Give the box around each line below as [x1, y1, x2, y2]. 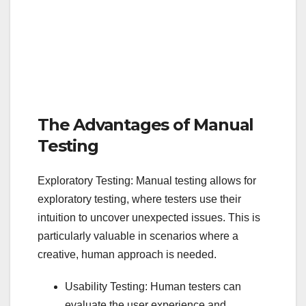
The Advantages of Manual [38, 115, 254, 135]
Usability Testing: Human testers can [65, 281, 241, 293]
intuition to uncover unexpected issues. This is [38, 212, 260, 224]
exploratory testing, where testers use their [38, 193, 241, 206]
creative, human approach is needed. [38, 249, 217, 261]
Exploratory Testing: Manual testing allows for [38, 175, 256, 187]
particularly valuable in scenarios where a [38, 230, 238, 242]
